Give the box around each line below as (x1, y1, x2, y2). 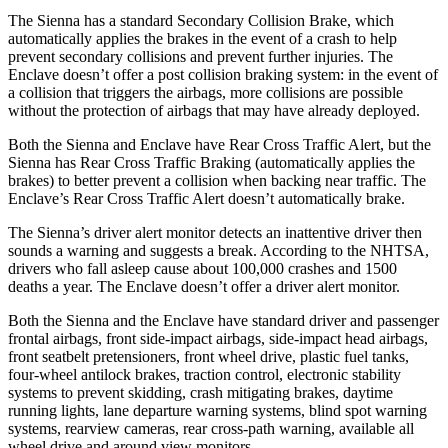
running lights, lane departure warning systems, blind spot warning (8, 401, 427, 419)
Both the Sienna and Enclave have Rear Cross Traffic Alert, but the (8, 135, 431, 153)
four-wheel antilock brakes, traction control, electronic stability (8, 365, 401, 383)
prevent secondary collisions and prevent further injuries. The (8, 47, 393, 65)
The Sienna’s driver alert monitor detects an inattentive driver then (8, 223, 422, 241)
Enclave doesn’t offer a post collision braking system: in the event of (8, 65, 438, 83)
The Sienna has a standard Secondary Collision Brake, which (8, 11, 394, 29)
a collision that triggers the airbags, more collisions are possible (8, 83, 403, 101)
